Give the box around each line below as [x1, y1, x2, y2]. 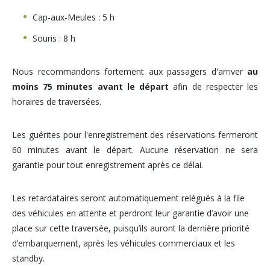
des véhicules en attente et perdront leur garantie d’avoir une [12, 207, 249, 219]
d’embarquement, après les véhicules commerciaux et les [12, 237, 235, 249]
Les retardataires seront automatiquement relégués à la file [12, 192, 245, 204]
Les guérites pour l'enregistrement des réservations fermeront [12, 129, 258, 140]
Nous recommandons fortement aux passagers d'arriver [12, 66, 247, 77]
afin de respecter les [169, 81, 259, 92]
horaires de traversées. [12, 96, 104, 107]
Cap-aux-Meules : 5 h [33, 11, 115, 23]
